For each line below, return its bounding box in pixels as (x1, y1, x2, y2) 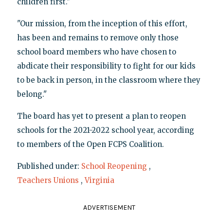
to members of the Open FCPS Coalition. (17, 139, 164, 149)
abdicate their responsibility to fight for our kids (17, 61, 196, 71)
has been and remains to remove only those (17, 33, 179, 42)
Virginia (84, 175, 114, 185)
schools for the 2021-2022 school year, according (17, 125, 194, 135)
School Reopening (81, 161, 147, 171)
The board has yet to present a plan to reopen (17, 111, 186, 121)
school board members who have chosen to (17, 47, 176, 56)
